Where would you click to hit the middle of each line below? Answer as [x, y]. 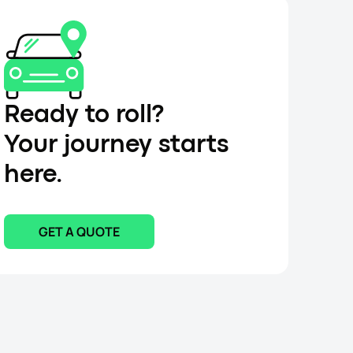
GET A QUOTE [79, 231]
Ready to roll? [84, 114]
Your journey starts [116, 144]
